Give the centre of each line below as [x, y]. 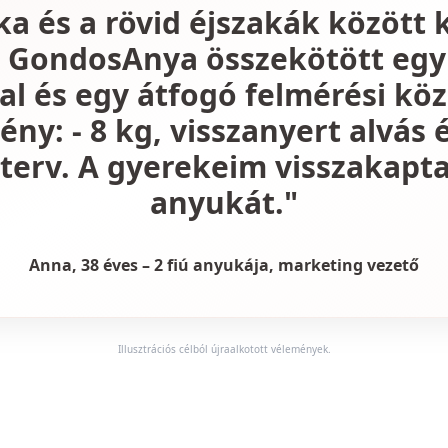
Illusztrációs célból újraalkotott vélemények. [224, 349]
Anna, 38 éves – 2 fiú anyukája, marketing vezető [224, 265]
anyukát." [224, 202]
